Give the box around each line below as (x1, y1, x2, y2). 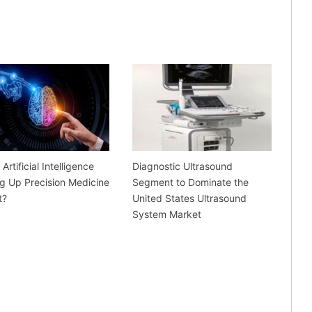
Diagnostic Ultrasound (132, 160, 233, 173)
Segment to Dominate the (132, 176, 249, 189)
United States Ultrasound (132, 192, 247, 205)
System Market (132, 208, 201, 221)
